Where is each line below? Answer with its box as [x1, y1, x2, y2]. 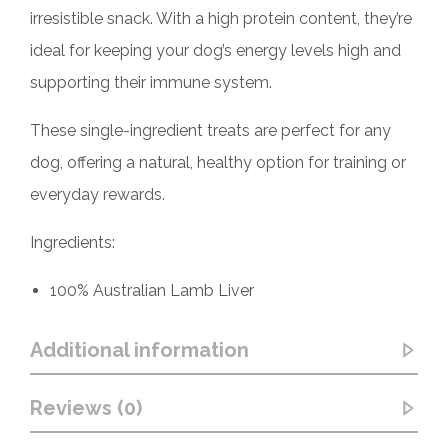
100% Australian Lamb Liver [50, 280, 254, 300]
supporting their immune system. [30, 72, 272, 92]
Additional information [30, 337, 249, 362]
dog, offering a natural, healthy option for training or [30, 152, 406, 172]
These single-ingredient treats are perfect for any [30, 120, 391, 140]
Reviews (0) [30, 395, 142, 420]
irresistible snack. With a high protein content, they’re [30, 8, 412, 28]
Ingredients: [30, 232, 115, 252]
